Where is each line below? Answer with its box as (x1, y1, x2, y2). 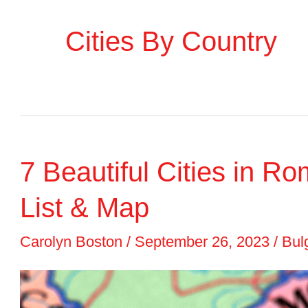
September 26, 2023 (134, 233, 274, 250)
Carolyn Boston (19, 233, 126, 250)
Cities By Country (65, 26, 277, 56)
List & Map (19, 192, 149, 223)
